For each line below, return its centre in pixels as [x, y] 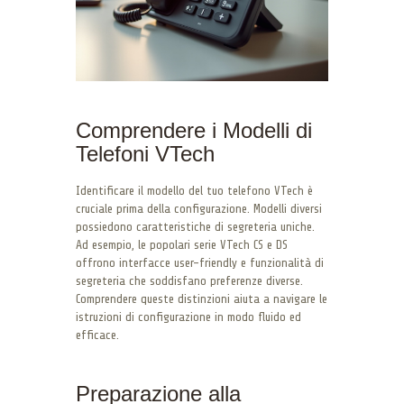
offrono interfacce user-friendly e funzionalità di [200, 262]
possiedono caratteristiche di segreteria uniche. [195, 226]
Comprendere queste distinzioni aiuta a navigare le [202, 298]
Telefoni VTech [145, 153]
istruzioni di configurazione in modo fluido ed [188, 317]
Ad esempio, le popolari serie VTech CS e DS [182, 244]
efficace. [97, 335]
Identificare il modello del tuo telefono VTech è [194, 190]
